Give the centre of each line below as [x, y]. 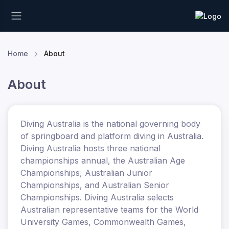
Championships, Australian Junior [86, 173]
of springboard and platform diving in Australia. [112, 136]
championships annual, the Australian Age [103, 161]
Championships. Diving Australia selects [97, 197]
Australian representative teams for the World [109, 210]
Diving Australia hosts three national [90, 148]
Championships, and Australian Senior [95, 185]
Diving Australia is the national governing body [110, 124]
